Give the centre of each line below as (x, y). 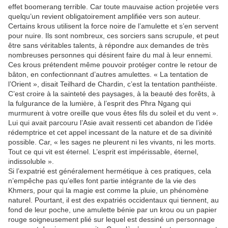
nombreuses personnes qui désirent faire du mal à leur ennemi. (110, 55)
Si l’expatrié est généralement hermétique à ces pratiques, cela (110, 171)
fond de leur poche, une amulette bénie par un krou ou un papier (112, 210)
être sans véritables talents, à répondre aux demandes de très (108, 45)
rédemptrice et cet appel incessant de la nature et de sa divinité (110, 132)
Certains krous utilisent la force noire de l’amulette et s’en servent (113, 26)
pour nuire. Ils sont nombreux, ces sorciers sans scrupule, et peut (113, 36)
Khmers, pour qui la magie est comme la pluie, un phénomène (108, 190)
